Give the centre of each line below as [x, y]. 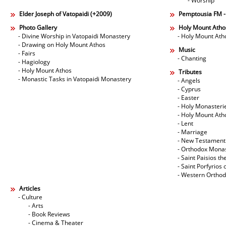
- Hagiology [34, 62]
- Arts [36, 206]
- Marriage [192, 132]
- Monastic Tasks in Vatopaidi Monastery [75, 79]
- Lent [185, 124]
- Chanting [192, 59]
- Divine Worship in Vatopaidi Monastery [74, 36]
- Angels [189, 81]
